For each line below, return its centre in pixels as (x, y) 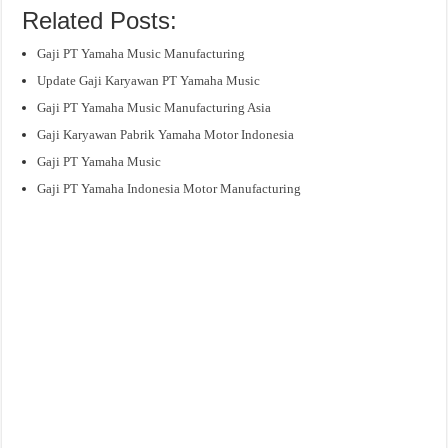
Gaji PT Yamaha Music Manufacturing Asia (154, 107)
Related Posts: (100, 20)
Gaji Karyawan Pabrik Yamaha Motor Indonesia (166, 134)
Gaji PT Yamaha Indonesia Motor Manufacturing (169, 188)
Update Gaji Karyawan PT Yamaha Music (149, 80)
